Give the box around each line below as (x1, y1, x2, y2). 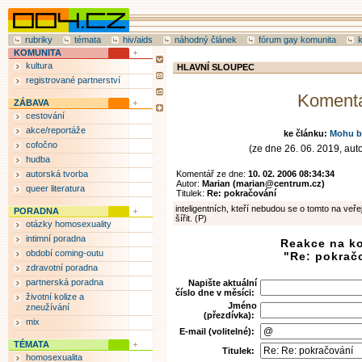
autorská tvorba (26, 169, 88, 179)
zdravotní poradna (26, 263, 98, 272)
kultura (26, 61, 53, 70)
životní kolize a (26, 292, 84, 301)
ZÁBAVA (14, 98, 49, 107)
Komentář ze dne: (176, 169, 248, 179)
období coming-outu (26, 248, 103, 258)
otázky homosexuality (26, 219, 112, 229)
